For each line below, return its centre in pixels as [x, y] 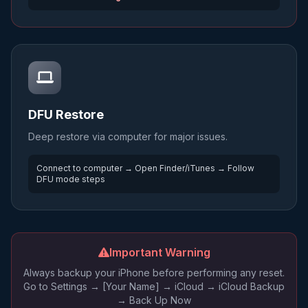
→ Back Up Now [154, 300]
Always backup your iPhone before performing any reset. [154, 273]
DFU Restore [66, 114]
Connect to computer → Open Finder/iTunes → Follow [145, 168]
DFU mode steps [71, 179]
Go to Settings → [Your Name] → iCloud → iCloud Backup [154, 286]
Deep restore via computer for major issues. [128, 136]
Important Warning [159, 252]
